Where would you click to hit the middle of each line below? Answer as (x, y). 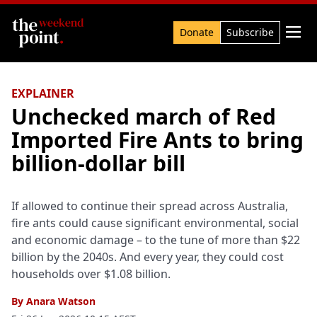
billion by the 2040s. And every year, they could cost (148, 257)
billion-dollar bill (98, 163)
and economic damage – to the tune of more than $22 (156, 240)
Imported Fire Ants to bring (157, 140)
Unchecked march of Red (144, 116)
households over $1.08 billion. (91, 274)
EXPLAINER (43, 93)
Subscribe (250, 32)
